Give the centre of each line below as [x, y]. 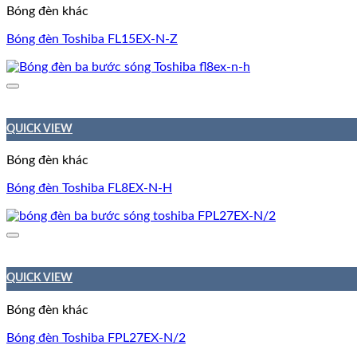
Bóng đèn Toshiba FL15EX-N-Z [92, 39]
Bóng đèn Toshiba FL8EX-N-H [89, 188]
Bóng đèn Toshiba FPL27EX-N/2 [96, 337]
